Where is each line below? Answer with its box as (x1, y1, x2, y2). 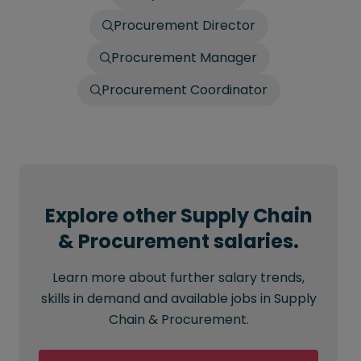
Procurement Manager (111, 48, 257, 67)
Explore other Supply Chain (44, 202, 313, 229)
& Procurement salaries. (58, 228, 299, 255)
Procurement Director (113, 16, 255, 35)
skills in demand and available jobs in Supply (40, 289, 317, 308)
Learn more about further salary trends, (52, 268, 305, 287)
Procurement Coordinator (101, 81, 268, 99)
